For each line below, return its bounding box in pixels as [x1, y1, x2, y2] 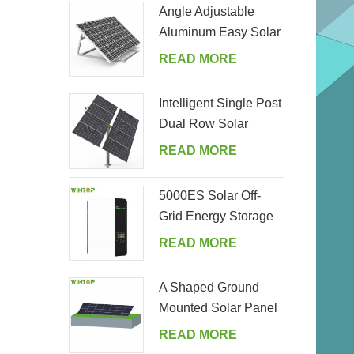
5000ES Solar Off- [159, 188, 262, 202]
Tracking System [159, 137, 253, 152]
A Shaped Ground [159, 281, 260, 295]
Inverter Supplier [159, 229, 252, 243]
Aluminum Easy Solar [159, 25, 281, 39]
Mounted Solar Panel [159, 301, 278, 315]
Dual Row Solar [159, 117, 249, 131]
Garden [159, 66, 201, 80]
